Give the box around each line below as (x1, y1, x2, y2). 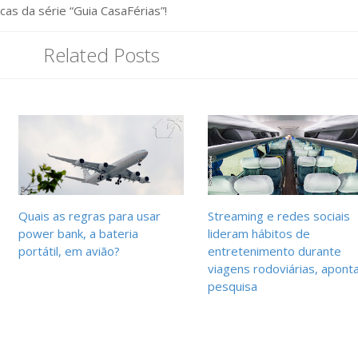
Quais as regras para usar (18, 208, 161, 224)
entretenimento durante (207, 243, 341, 259)
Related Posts (42, 42, 160, 68)
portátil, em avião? (18, 243, 121, 259)
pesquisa (207, 278, 257, 294)
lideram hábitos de (207, 225, 310, 241)
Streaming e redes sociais (207, 208, 350, 224)
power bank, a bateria (18, 225, 139, 241)
